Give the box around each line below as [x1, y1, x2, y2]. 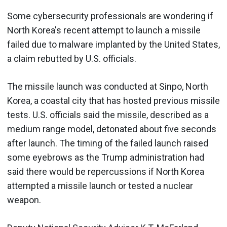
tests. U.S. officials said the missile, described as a [7, 109, 209, 120]
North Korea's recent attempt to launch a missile [7, 25, 201, 35]
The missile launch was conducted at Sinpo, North [7, 81, 208, 92]
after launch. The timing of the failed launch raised [7, 138, 208, 148]
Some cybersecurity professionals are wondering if [7, 11, 213, 21]
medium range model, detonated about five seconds [7, 124, 216, 134]
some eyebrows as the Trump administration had [7, 152, 204, 163]
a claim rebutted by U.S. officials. [7, 53, 136, 64]
